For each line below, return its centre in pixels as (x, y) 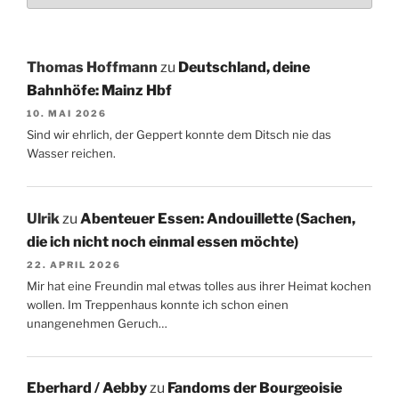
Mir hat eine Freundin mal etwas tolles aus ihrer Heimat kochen (199, 285)
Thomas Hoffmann (92, 67)
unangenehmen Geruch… (97, 323)
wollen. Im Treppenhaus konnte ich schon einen (158, 304)
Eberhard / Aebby (87, 388)
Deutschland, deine (244, 67)
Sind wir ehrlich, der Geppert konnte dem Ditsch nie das (179, 135)
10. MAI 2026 (67, 113)
